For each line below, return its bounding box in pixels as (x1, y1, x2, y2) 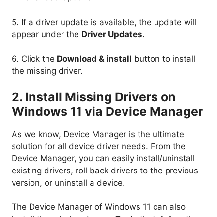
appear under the (12, 29, 81, 39)
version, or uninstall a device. (12, 177, 125, 187)
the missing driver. (12, 66, 83, 76)
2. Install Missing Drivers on (12, 89, 176, 104)
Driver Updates (81, 29, 142, 39)
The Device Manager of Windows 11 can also (12, 202, 186, 212)
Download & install (55, 54, 132, 64)
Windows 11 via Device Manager (12, 104, 203, 119)
